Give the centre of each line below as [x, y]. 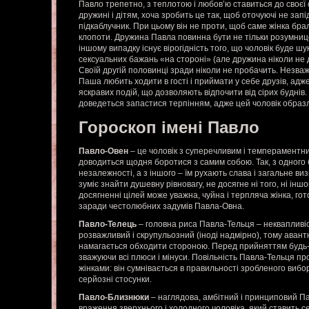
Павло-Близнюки [115, 297]
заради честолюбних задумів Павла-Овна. [161, 206]
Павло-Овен [104, 151]
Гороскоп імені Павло [169, 127]
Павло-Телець [109, 224]
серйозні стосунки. [115, 279]
